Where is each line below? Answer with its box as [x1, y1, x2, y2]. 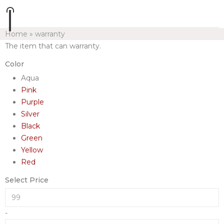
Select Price [5, 175, 48, 184]
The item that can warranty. [5, 41, 101, 50]
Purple [21, 97, 44, 106]
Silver [21, 109, 39, 118]
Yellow [21, 145, 43, 154]
